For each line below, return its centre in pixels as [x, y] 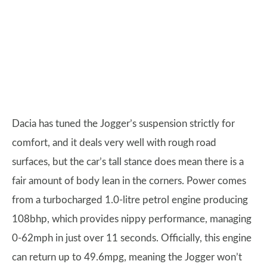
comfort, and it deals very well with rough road [114, 143]
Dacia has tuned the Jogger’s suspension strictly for [123, 124]
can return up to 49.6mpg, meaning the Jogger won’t [127, 257]
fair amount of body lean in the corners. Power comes [129, 181]
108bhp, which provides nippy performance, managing [132, 219]
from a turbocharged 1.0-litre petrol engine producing [130, 200]
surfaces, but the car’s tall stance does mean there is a [128, 162]
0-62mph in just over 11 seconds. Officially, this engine [132, 238]
